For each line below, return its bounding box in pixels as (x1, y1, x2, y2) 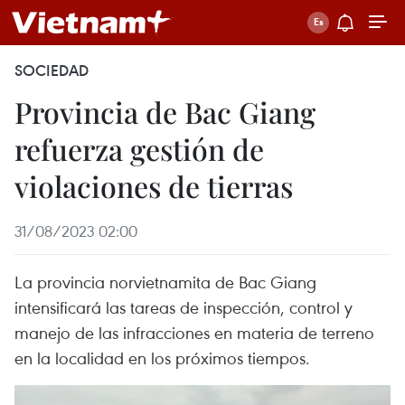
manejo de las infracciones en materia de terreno (14, 321, 374, 344)
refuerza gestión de (14, 129, 264, 168)
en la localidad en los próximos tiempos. (14, 346, 310, 369)
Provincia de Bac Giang (14, 92, 316, 131)
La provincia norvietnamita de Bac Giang (14, 270, 316, 293)
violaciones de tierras (14, 166, 293, 205)
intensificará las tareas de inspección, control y (14, 296, 353, 318)
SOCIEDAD (14, 61, 89, 80)
